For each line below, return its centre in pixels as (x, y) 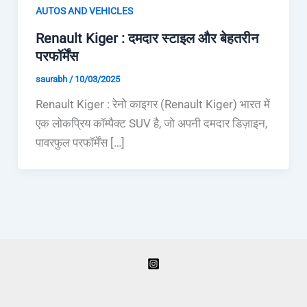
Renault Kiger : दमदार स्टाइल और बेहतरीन (147, 38)
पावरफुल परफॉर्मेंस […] (80, 142)
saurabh (52, 79)
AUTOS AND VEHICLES (84, 11)
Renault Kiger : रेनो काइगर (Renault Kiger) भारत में (152, 104)
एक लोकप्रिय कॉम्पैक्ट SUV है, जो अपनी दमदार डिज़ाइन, (151, 123)
